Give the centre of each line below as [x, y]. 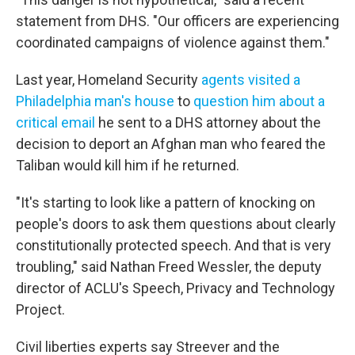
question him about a [259, 101]
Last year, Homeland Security [109, 79]
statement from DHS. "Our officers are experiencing [177, 21]
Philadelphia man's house [95, 101]
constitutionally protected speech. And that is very [174, 245]
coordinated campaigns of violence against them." [173, 42]
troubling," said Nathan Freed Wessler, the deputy [169, 266]
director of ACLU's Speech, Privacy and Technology [176, 288]
